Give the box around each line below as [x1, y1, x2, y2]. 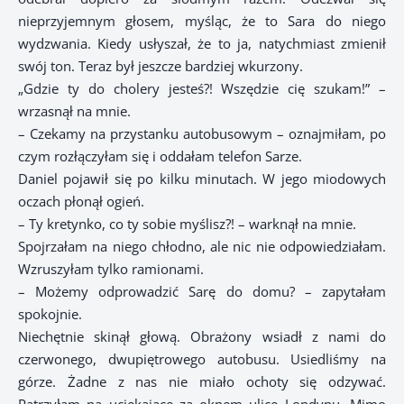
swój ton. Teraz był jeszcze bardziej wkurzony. [18, 57, 303, 76]
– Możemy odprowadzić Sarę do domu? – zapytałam [18, 282, 386, 301]
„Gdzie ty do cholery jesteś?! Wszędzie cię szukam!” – [18, 79, 386, 98]
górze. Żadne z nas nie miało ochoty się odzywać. [18, 372, 386, 391]
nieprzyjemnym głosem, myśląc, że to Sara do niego [18, 12, 386, 31]
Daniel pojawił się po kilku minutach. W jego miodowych [18, 170, 386, 188]
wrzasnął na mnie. [18, 102, 131, 121]
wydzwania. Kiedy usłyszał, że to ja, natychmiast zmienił [18, 34, 386, 53]
